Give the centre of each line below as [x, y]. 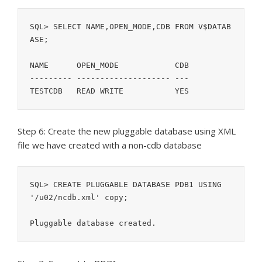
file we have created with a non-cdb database [110, 145]
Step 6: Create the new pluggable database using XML [127, 131]
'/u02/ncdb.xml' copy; [79, 198]
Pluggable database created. [93, 223]
